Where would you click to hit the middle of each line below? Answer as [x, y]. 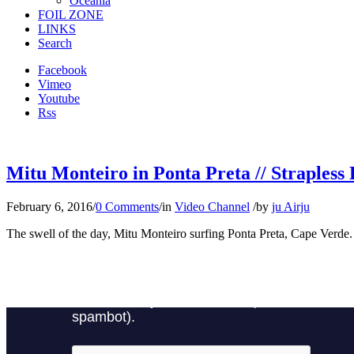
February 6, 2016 [49, 206]
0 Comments [127, 206]
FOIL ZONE [71, 15]
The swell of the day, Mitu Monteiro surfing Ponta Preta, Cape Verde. [179, 233]
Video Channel [212, 206]
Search [55, 43]
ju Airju [291, 206]
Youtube [59, 98]
